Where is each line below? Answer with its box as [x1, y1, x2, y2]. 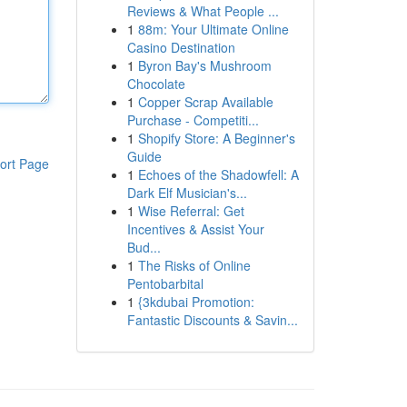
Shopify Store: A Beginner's [137, 129, 295, 147]
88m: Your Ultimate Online [137, 20, 289, 38]
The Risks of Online [137, 256, 251, 274]
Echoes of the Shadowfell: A [137, 165, 299, 184]
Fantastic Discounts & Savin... [126, 311, 298, 329]
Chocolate [126, 74, 185, 93]
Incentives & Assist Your [126, 220, 264, 238]
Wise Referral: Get [137, 202, 244, 220]
